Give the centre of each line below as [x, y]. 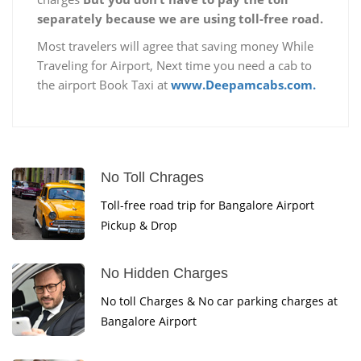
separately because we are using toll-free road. [180, 18]
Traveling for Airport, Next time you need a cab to [174, 65]
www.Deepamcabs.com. [243, 84]
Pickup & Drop [139, 225]
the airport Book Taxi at [104, 84]
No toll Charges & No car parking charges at [219, 301]
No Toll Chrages [152, 177]
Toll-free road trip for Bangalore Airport [207, 205]
